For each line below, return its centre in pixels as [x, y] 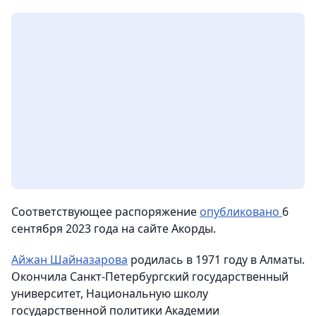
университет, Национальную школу [110, 294]
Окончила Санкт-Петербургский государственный [150, 277]
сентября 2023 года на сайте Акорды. [114, 229]
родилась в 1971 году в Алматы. [216, 260]
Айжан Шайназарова [69, 260]
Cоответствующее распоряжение [105, 212]
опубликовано [241, 212]
